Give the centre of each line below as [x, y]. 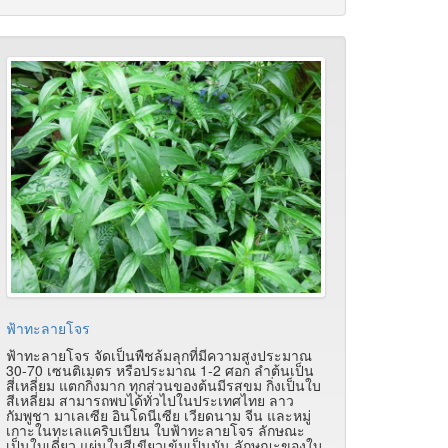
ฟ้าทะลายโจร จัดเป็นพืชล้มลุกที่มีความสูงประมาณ [159, 354]
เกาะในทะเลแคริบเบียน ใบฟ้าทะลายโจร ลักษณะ [155, 429]
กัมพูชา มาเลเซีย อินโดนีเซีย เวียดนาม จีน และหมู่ [158, 414]
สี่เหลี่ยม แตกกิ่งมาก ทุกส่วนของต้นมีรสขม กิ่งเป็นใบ [163, 384]
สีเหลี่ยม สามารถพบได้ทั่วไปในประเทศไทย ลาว [150, 399]
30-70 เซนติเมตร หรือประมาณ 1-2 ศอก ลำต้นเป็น [160, 369]
